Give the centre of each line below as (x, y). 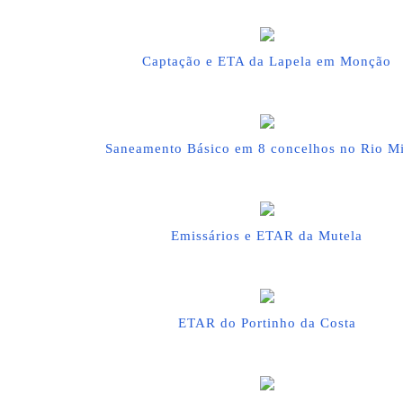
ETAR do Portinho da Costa (267, 323)
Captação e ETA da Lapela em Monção (267, 61)
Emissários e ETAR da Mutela (267, 236)
